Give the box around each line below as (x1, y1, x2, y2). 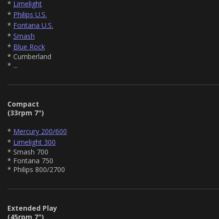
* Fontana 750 (7, 155, 53, 165)
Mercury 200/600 (13, 126, 67, 136)
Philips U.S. (13, 9, 47, 19)
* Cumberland (7, 51, 51, 61)
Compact (7, 99, 39, 109)
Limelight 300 (13, 137, 56, 147)
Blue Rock (13, 42, 45, 51)
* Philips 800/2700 (7, 164, 65, 174)
